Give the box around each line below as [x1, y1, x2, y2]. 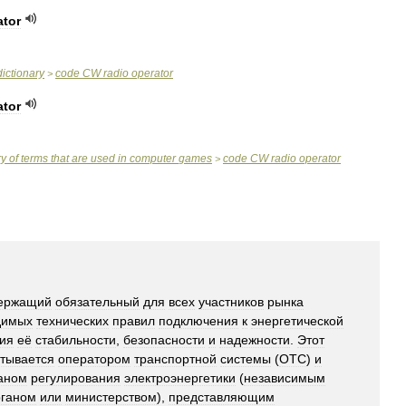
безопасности [123, 333, 205, 347]
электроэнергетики [124, 371, 236, 385]
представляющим [169, 390, 275, 404]
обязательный [55, 295, 140, 309]
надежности [219, 333, 290, 347]
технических [36, 314, 109, 328]
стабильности [35, 333, 116, 347]
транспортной [134, 352, 217, 366]
